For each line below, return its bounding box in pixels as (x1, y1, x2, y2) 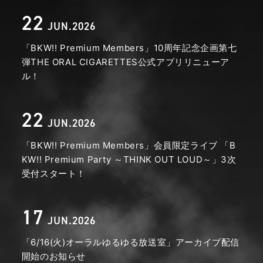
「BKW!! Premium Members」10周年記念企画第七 (21, 42, 237, 54)
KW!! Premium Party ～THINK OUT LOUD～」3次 (21, 153, 237, 165)
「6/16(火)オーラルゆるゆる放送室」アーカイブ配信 (21, 237, 240, 248)
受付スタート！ (21, 167, 86, 179)
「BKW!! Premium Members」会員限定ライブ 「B (21, 139, 236, 151)
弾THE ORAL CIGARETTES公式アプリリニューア (21, 56, 230, 68)
